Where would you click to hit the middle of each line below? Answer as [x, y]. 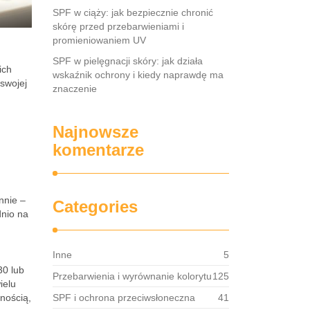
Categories [95, 207]
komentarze [98, 150]
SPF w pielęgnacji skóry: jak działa [128, 61]
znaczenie [75, 89]
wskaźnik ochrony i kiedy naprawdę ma [138, 75]
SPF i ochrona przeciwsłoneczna [124, 298]
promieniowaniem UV [99, 40]
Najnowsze [95, 132]
